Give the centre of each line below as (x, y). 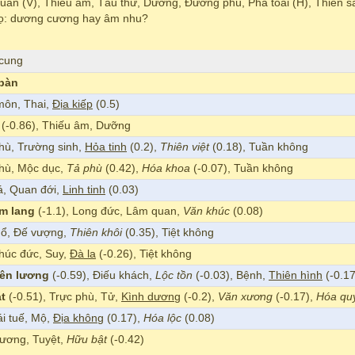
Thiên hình (296, 276)
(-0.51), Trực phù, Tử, (63, 297)
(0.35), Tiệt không (168, 233)
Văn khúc (206, 212)
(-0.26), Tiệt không (144, 254)
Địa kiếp (73, 105)
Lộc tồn (174, 276)
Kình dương (151, 297)
